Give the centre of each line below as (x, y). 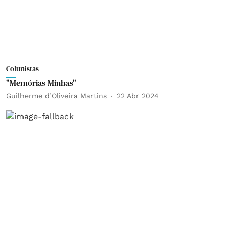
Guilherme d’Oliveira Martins (56, 96)
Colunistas (22, 68)
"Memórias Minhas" (41, 83)
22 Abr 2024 (138, 96)
